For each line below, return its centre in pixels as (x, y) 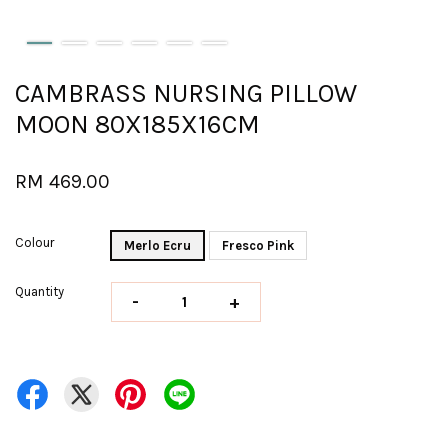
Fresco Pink (258, 245)
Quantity (39, 291)
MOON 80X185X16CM (137, 124)
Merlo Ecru (157, 245)
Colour (34, 242)
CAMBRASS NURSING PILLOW (186, 93)
